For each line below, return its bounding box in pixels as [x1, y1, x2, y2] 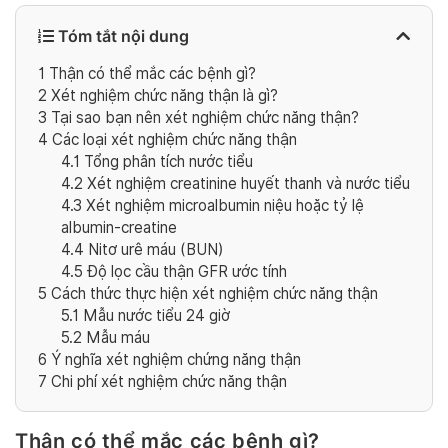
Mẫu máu [81, 328, 150, 348]
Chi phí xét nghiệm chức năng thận [47, 372, 287, 392]
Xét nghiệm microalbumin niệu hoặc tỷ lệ [81, 196, 364, 216]
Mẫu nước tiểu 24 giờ [78, 306, 230, 326]
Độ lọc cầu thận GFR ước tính [82, 262, 287, 282]
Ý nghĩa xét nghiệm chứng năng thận [47, 350, 301, 370]
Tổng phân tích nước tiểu [79, 152, 253, 172]
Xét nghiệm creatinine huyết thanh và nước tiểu [82, 174, 410, 194]
